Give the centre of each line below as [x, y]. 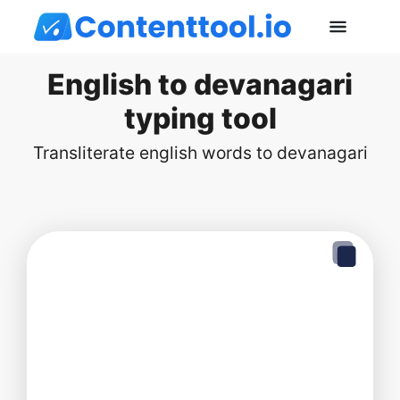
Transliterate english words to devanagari [200, 153]
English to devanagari [200, 84]
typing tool [200, 118]
